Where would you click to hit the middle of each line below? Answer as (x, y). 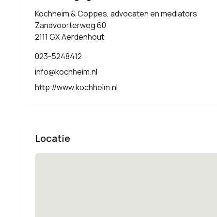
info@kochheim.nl (66, 72)
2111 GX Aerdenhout (70, 37)
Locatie (53, 138)
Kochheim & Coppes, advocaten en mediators (116, 14)
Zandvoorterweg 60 (70, 25)
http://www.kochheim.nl (76, 87)
